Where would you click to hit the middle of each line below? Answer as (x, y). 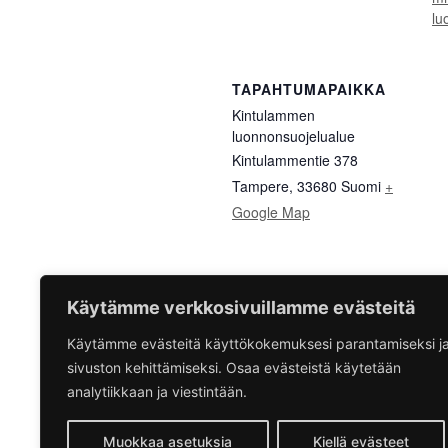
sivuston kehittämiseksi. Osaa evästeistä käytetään (234, 367)
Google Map (271, 211)
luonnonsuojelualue (293, 135)
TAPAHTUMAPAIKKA (309, 88)
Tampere (260, 185)
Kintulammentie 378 (295, 159)
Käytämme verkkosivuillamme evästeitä (241, 307)
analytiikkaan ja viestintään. (157, 391)
